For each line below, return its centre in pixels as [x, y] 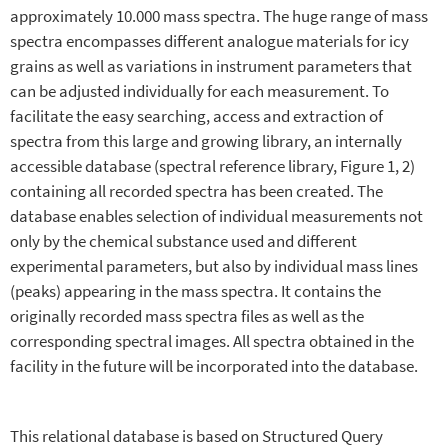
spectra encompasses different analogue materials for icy [209, 41]
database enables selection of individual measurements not [216, 216]
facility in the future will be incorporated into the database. [214, 366]
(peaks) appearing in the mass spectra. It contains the [195, 291]
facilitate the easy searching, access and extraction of [196, 116]
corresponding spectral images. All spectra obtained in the [212, 341]
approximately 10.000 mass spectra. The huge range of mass [219, 16]
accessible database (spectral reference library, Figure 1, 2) [212, 166]
